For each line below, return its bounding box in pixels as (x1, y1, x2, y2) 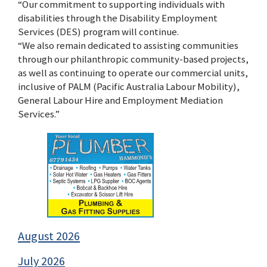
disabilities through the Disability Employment (18, 11, 218, 24)
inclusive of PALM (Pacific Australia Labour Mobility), (18, 79, 240, 93)
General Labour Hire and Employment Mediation (18, 93, 223, 107)
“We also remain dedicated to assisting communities (18, 38, 238, 52)
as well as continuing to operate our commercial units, (18, 66, 248, 79)
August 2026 (18, 228, 80, 244)
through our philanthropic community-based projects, (18, 52, 249, 66)
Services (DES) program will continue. (18, 24, 179, 38)
